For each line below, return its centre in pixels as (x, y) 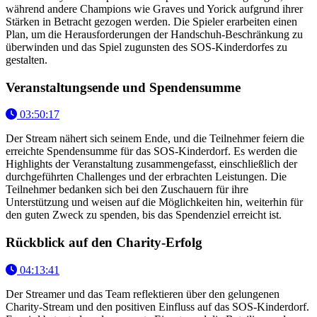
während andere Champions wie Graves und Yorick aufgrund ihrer (154, 8)
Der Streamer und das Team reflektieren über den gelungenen (143, 294)
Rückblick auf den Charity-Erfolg (104, 242)
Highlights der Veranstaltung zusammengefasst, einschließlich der (151, 164)
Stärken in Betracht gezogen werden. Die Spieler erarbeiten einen (151, 21)
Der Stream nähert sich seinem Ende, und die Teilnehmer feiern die (155, 139)
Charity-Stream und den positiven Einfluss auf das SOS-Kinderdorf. (157, 306)
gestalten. (27, 59)
